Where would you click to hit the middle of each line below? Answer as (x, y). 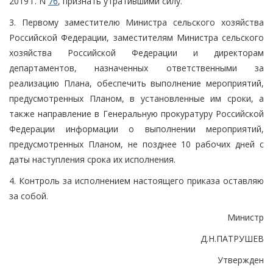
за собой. (29, 196)
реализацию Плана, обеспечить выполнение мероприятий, (136, 83)
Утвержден (241, 260)
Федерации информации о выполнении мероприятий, (136, 129)
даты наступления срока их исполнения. (92, 159)
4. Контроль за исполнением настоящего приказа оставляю (136, 180)
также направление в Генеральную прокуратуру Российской (136, 113)
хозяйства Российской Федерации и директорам (136, 52)
